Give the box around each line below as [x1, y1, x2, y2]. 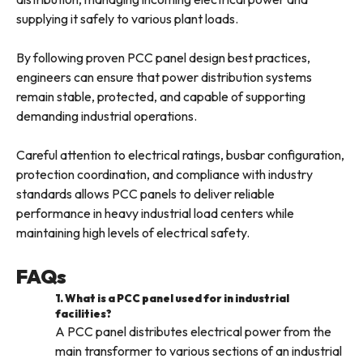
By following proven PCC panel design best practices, [16, 49, 310, 66]
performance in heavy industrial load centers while [16, 205, 294, 222]
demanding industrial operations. [16, 108, 197, 125]
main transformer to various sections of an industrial [55, 343, 342, 360]
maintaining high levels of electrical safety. [16, 224, 250, 241]
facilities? [55, 307, 112, 321]
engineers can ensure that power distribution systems [16, 69, 312, 86]
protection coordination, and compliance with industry [16, 166, 313, 183]
